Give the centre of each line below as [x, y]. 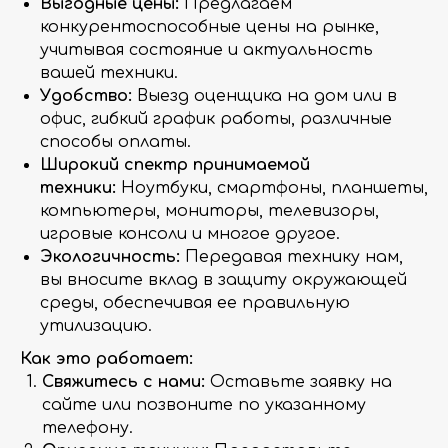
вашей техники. [109, 73]
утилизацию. [96, 326]
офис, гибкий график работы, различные [216, 119]
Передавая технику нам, [291, 257]
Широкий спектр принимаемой [175, 165]
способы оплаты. [115, 142]
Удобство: [86, 96]
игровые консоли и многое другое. [190, 234]
